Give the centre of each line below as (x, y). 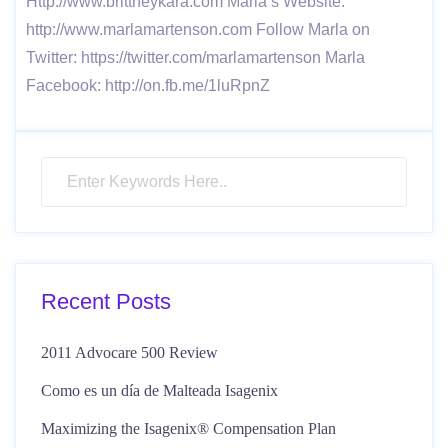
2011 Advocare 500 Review (129, 352)
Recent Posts (106, 301)
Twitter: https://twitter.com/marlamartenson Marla (195, 57)
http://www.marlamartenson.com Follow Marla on (198, 29)
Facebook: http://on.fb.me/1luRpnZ (148, 85)
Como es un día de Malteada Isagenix (159, 390)
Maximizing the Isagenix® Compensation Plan (188, 428)
